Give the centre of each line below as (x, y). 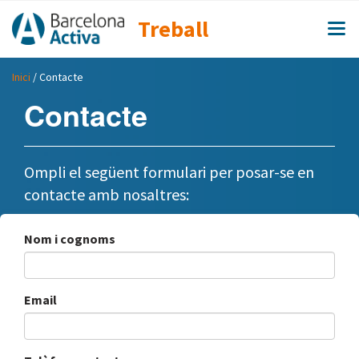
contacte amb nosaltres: (107, 195)
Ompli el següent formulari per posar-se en (169, 172)
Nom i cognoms (70, 239)
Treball (173, 29)
